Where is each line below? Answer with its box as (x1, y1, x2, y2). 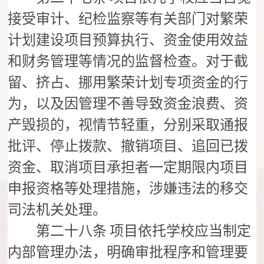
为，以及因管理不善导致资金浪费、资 (8, 96, 249, 112)
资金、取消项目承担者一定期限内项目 (8, 160, 249, 176)
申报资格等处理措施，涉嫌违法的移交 (8, 181, 249, 197)
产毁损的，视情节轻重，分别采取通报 (8, 117, 249, 133)
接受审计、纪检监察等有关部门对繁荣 (8, 11, 249, 27)
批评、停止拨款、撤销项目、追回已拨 (8, 138, 249, 154)
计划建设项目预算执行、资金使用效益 (8, 32, 249, 48)
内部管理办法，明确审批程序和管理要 (8, 245, 249, 260)
